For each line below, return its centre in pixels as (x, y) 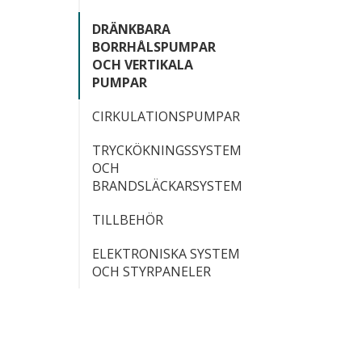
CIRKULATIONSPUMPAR (166, 116)
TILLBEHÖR (128, 219)
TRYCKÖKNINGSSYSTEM (167, 150)
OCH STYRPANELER (152, 271)
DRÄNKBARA (131, 29)
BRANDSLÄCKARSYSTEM (167, 185)
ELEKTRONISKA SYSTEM (166, 253)
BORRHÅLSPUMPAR (154, 46)
